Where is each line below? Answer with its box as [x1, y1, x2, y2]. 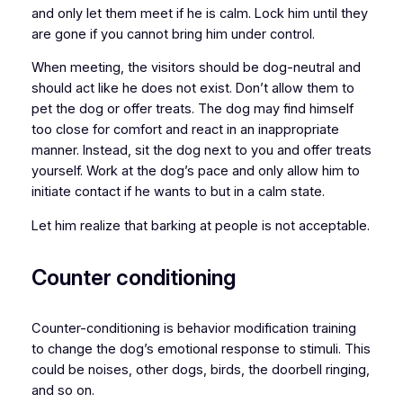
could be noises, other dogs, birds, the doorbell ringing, [31, 361, 370, 378]
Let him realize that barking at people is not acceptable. [31, 217, 370, 234]
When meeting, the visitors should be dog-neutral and [31, 59, 361, 76]
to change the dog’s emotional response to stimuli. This [31, 340, 371, 357]
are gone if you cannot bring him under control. [31, 25, 318, 42]
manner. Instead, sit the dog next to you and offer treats [31, 142, 372, 159]
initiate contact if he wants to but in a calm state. [31, 184, 325, 201]
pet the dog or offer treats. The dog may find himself [31, 101, 354, 118]
